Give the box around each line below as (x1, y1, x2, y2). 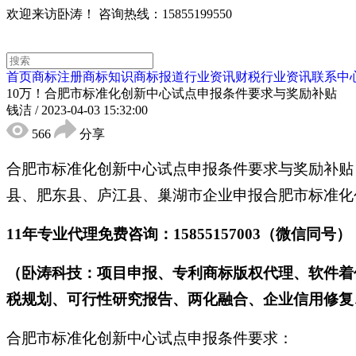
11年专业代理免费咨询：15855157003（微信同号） (6, 226, 351, 242)
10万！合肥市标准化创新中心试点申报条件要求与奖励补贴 (6, 87, 337, 100)
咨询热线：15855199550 (99, 7, 232, 21)
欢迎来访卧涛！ (6, 7, 95, 21)
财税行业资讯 (235, 70, 311, 83)
